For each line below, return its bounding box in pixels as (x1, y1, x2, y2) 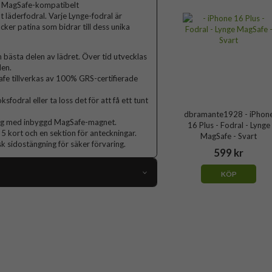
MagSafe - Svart (200, 131, 257, 141)
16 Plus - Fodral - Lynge (187, 120, 270, 131)
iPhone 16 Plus (92, 210, 145, 220)
